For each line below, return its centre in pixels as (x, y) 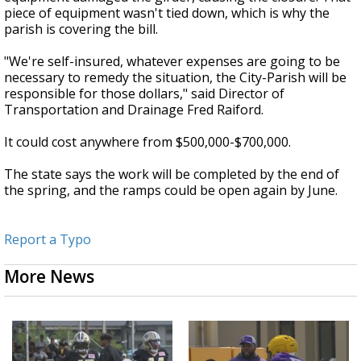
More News (49, 276)
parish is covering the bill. (81, 29)
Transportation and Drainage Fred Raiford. (134, 109)
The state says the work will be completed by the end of (172, 174)
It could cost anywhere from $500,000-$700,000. (147, 141)
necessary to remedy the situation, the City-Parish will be (175, 77)
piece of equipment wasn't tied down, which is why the (167, 12)
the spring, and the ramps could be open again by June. (171, 190)
